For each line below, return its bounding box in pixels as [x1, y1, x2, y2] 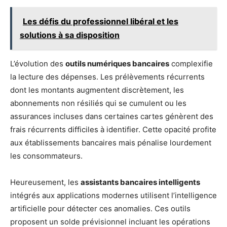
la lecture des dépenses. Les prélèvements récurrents [10, 72, 205, 82]
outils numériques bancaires [65, 59, 169, 69]
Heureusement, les [10, 177, 81, 187]
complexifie [169, 59, 213, 69]
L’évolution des [10, 59, 65, 69]
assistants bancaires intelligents [81, 177, 200, 187]
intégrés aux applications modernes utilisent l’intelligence [10, 191, 217, 201]
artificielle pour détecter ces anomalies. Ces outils [10, 204, 191, 214]
